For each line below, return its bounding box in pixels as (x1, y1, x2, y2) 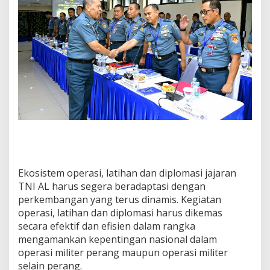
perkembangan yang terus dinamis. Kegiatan (18, 193, 221, 207)
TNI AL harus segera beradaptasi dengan (18, 180, 206, 193)
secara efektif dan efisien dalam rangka (18, 219, 195, 233)
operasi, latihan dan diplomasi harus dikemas (18, 206, 222, 220)
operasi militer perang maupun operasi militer (18, 246, 228, 260)
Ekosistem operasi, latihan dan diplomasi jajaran (18, 166, 236, 180)
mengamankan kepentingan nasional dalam (18, 233, 217, 246)
